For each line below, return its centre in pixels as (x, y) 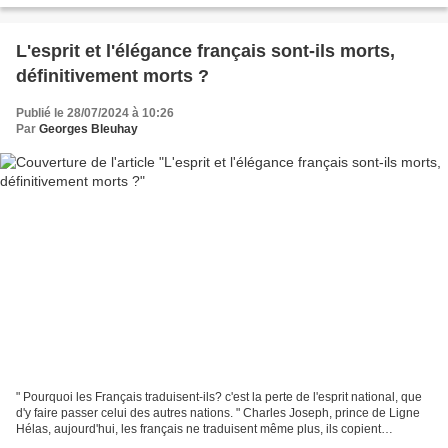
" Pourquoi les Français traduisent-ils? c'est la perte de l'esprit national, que (219, 396)
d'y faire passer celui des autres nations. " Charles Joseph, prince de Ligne (218, 412)
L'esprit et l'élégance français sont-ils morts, (205, 51)
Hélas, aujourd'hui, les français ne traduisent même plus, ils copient (198, 428)
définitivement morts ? (112, 76)
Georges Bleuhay (88, 129)
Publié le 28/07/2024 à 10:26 (95, 113)
